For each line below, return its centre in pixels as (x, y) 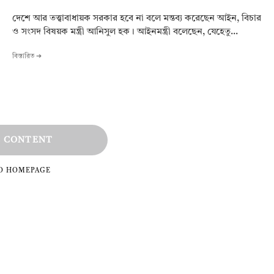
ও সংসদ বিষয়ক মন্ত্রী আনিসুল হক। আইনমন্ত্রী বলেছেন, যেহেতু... (125, 32)
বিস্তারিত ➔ (27, 57)
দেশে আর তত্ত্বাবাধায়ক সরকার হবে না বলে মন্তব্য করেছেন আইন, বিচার (137, 19)
